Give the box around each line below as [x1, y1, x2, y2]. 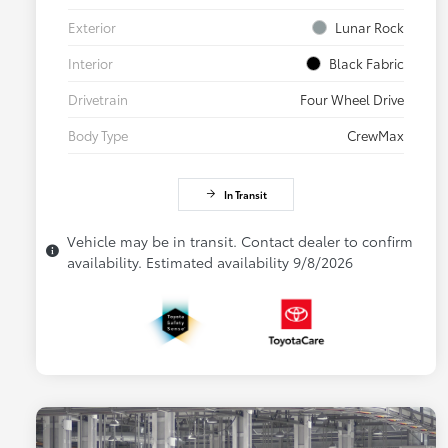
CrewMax [347, 125, 404, 144]
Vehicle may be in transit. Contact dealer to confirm [67, 230, 413, 251]
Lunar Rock [335, 17, 404, 36]
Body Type [68, 125, 128, 144]
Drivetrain [68, 89, 128, 108]
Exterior [68, 17, 116, 36]
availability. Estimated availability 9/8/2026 [67, 251, 353, 272]
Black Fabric [329, 53, 404, 72]
